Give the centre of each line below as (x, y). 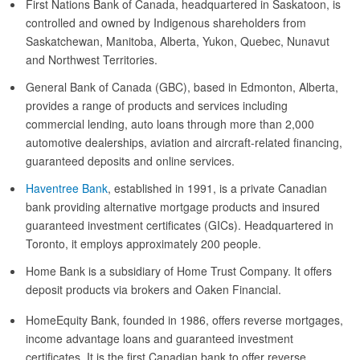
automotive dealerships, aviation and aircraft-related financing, (184, 142)
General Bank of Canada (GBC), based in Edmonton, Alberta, (182, 87)
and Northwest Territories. (92, 59)
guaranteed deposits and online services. (130, 161)
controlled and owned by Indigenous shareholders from (166, 22)
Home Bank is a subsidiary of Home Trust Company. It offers (179, 271)
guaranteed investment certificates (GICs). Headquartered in (180, 225)
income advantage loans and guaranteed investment (160, 339)
